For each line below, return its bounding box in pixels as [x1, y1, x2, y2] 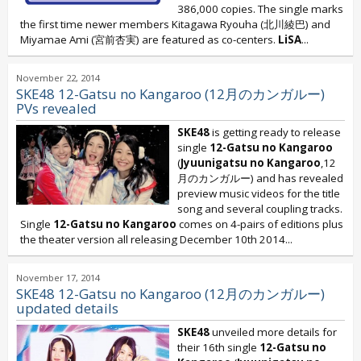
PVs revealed [16, 99, 97, 118]
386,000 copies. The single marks [177, 2, 343, 16]
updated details [16, 299, 118, 317]
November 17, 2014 [16, 272, 100, 284]
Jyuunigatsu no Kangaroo [180, 156, 321, 170]
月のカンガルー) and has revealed [177, 171, 343, 185]
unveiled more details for [210, 325, 337, 339]
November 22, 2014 [16, 72, 100, 84]
